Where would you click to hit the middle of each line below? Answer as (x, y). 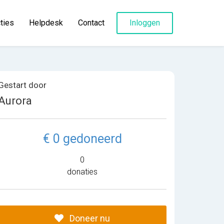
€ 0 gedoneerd (82, 139)
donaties (82, 172)
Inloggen (145, 23)
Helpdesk (46, 23)
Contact (91, 23)
